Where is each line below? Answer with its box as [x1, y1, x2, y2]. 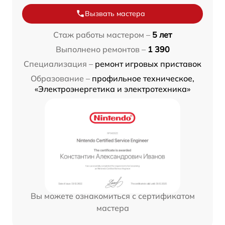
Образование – [31, 73, 90, 83]
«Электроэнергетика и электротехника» [35, 83, 190, 94]
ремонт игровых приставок [95, 58, 201, 69]
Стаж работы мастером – [53, 29, 150, 40]
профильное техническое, [92, 73, 194, 83]
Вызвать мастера [85, 9, 145, 18]
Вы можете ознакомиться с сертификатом [30, 190, 195, 201]
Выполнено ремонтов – [55, 44, 146, 54]
